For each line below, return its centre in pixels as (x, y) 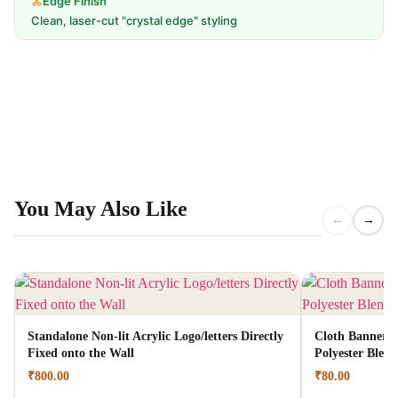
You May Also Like (101, 209)
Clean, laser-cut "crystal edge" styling (134, 21)
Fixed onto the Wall (81, 354)
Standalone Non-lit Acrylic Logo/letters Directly (155, 337)
